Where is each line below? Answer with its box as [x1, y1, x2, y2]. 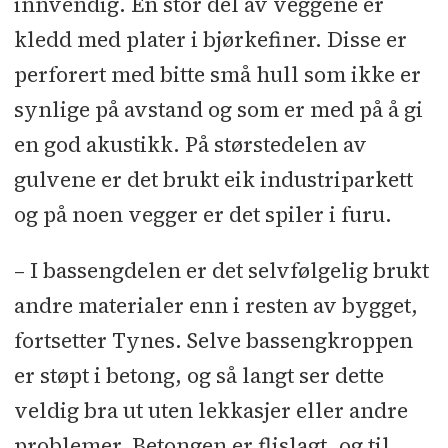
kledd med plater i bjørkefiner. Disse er [13, 25, 407, 55]
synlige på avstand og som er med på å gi [13, 95, 423, 125]
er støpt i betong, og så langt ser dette [13, 361, 384, 391]
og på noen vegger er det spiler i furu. [13, 200, 392, 230]
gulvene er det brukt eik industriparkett [13, 165, 413, 195]
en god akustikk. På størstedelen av [13, 130, 367, 160]
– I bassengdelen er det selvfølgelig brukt [13, 256, 429, 286]
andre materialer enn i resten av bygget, [13, 291, 418, 321]
